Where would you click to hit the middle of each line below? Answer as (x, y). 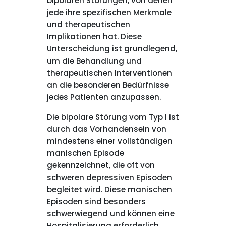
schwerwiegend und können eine (110, 214)
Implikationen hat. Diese (94, 37)
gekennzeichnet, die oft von (101, 165)
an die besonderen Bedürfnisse (108, 85)
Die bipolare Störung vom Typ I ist (113, 117)
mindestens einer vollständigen (109, 141)
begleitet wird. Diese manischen (109, 189)
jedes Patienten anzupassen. (104, 97)
